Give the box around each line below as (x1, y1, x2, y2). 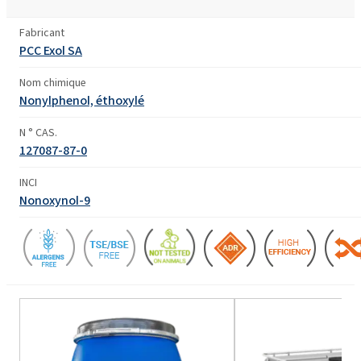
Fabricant (19, 24, 64, 40)
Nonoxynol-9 (19, 191, 90, 209)
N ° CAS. (19, 124, 57, 140)
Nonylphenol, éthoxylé (19, 91, 144, 109)
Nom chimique (19, 74, 86, 90)
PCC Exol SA (19, 41, 82, 59)
